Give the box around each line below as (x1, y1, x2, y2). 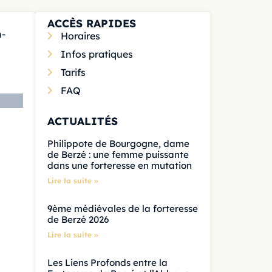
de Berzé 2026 (47, 214, 109, 225)
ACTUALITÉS (47, 114, 118, 127)
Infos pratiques (61, 48, 134, 60)
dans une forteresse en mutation (47, 160, 192, 171)
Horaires (61, 30, 101, 42)
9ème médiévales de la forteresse (47, 203, 198, 214)
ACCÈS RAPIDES (47, 16, 136, 30)
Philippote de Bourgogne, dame (47, 138, 189, 149)
